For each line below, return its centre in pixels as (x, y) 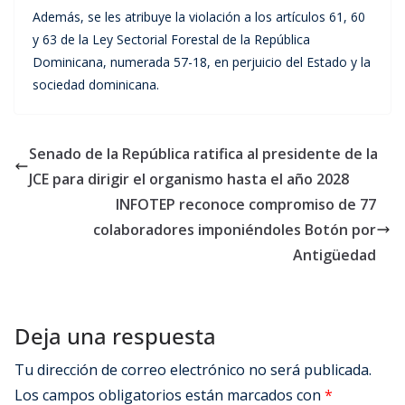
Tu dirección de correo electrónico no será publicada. (193, 369)
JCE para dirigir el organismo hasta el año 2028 (189, 179)
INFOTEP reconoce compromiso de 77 (246, 204)
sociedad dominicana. (96, 84)
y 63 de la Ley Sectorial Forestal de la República (171, 39)
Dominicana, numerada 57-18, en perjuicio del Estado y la (202, 61)
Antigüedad (334, 254)
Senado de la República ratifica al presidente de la (203, 153)
